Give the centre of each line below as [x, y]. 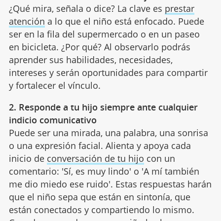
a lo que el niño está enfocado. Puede [124, 21]
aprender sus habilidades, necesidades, [91, 59]
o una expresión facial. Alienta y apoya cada [100, 145]
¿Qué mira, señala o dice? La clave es [87, 8]
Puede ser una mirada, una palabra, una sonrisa [108, 132]
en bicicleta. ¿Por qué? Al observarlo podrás [99, 47]
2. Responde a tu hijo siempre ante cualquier [103, 107]
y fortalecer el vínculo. [55, 85]
